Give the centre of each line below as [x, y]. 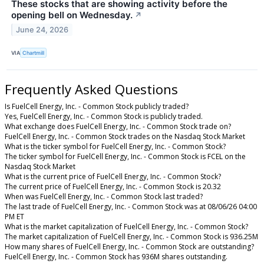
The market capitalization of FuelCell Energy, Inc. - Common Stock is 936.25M [131, 237]
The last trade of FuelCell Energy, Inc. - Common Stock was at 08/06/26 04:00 [131, 207]
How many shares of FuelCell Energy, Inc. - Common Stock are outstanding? [129, 247]
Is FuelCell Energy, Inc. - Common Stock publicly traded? [97, 107]
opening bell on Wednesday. [72, 15]
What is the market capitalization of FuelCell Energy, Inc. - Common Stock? [126, 227]
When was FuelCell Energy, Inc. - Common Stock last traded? [104, 197]
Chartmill [34, 53]
